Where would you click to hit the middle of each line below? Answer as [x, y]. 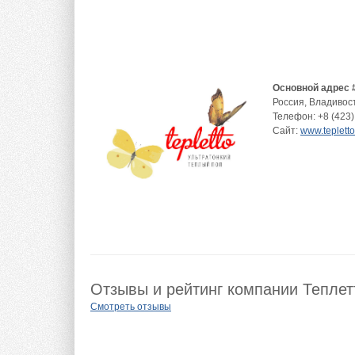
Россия [288, 103]
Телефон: [295, 117]
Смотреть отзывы [131, 306]
